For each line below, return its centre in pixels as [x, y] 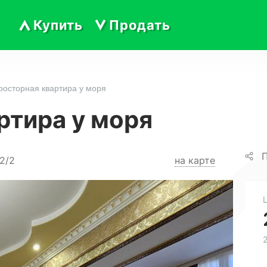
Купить [58, 25]
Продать [139, 25]
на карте [195, 160]
